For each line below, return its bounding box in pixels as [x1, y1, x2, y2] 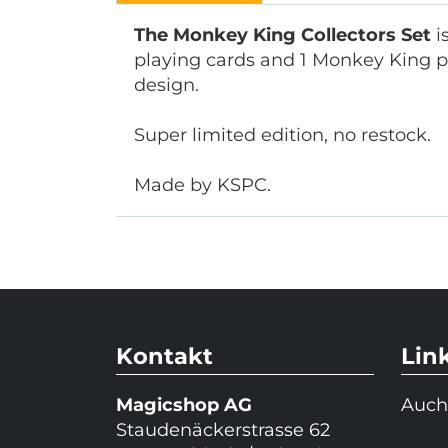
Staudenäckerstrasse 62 [115, 419, 330, 441]
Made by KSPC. [133, 173, 271, 196]
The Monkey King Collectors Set [133, 23, 431, 46]
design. [133, 73, 199, 96]
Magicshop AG [115, 394, 252, 416]
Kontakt [115, 341, 213, 370]
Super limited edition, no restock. [133, 123, 431, 146]
